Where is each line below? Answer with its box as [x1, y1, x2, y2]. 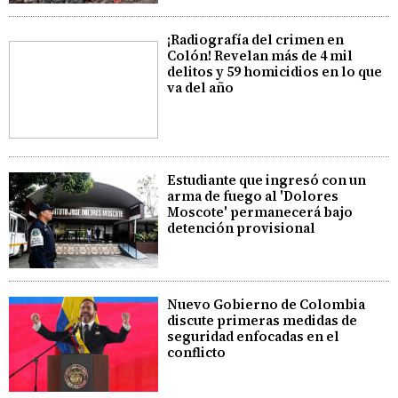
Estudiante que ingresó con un [167, 171, 367, 190]
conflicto [167, 342, 227, 362]
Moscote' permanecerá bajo [167, 203, 354, 222]
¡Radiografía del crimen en [167, 29, 345, 49]
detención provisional [167, 219, 316, 238]
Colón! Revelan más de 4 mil [167, 45, 354, 65]
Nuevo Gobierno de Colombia [167, 294, 366, 314]
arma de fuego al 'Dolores [167, 187, 339, 206]
